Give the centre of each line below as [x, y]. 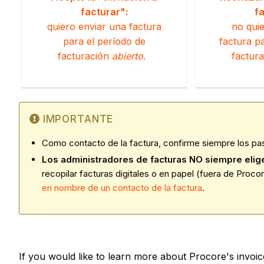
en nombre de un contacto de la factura [122, 187]
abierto [127, 56]
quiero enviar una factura [104, 26]
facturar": [104, 11]
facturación [85, 56]
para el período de [104, 41]
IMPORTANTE [78, 119]
